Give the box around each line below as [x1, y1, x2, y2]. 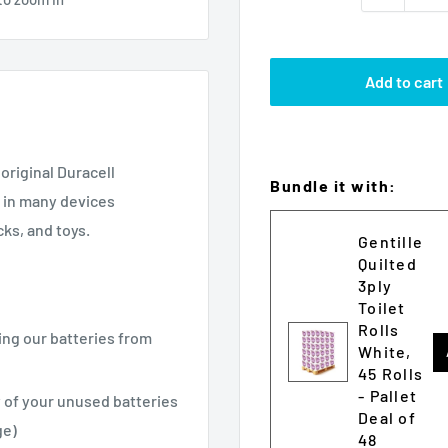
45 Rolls [358, 364, 423, 383]
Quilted [358, 254, 417, 273]
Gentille [358, 232, 423, 251]
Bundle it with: [270, 176, 397, 195]
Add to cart [365, 72, 444, 91]
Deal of [358, 408, 416, 427]
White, [358, 342, 412, 361]
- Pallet [358, 386, 417, 405]
